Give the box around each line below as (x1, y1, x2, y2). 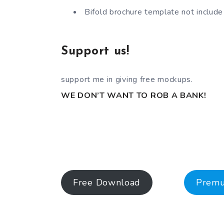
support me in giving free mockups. (61, 73, 193, 85)
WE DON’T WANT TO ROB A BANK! (61, 89, 206, 101)
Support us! (61, 45, 129, 57)
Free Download (73, 176, 141, 188)
